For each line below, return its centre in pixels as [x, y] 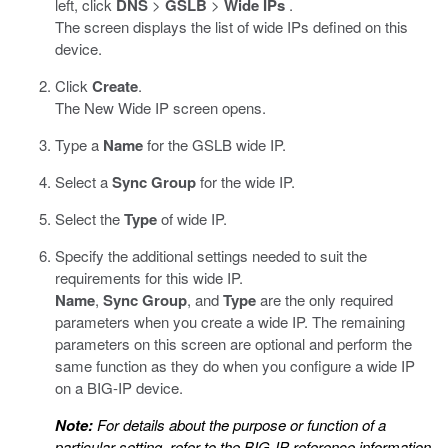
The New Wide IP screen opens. [160, 107]
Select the [89, 218]
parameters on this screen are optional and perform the [233, 343]
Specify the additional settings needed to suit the [211, 255]
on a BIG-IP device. [119, 387]
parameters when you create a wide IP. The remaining [230, 321]
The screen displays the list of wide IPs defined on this [231, 26]
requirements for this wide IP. [149, 277]
